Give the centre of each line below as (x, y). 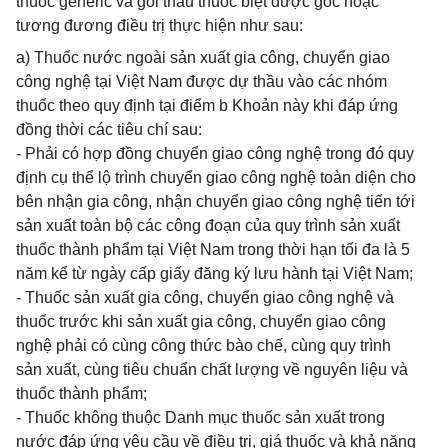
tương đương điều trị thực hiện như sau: (159, 25)
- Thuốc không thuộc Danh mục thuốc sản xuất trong (200, 417)
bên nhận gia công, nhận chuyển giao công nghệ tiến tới (215, 201)
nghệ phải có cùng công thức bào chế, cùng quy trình (203, 345)
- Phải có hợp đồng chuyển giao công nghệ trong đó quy (215, 153)
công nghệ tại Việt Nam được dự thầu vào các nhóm (201, 81)
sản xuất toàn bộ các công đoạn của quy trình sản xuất (208, 225)
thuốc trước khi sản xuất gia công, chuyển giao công (201, 321)
